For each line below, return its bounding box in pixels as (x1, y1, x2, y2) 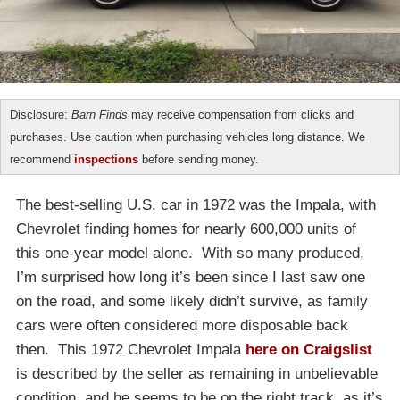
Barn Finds (71, 108, 128, 122)
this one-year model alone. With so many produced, (16, 245, 364, 262)
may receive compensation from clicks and (128, 108, 354, 122)
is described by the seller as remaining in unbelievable (16, 365, 378, 383)
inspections (74, 153, 138, 167)
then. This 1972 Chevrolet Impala (16, 341, 246, 359)
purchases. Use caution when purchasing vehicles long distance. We (10, 130, 365, 145)
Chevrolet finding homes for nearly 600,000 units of (16, 221, 356, 238)
